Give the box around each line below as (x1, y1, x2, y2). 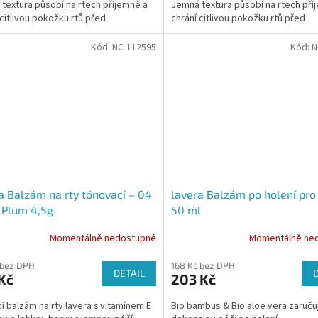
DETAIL (113, 266, 145, 279)
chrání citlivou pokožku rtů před (170, 11, 305, 26)
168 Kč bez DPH (170, 259, 235, 271)
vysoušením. (170, 24, 224, 39)
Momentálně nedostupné (49, 231, 156, 246)
